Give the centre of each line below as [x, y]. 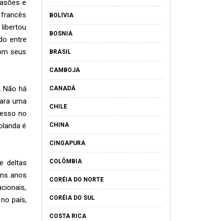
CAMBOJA [64, 70]
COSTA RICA [68, 216]
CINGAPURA [67, 143]
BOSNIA [61, 34]
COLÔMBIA [65, 161]
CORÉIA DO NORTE [76, 180]
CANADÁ [62, 88]
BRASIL [60, 52]
